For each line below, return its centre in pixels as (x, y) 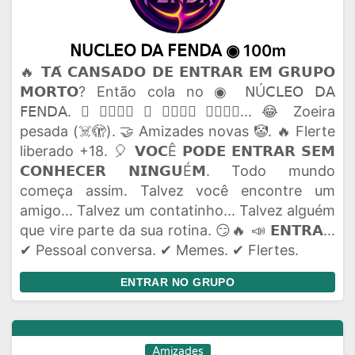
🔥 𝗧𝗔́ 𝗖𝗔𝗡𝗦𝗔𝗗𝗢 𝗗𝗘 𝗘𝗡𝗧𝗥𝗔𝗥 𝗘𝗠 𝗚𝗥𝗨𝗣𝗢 (177, 72)
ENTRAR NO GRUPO (177, 282)
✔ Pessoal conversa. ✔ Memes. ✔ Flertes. (159, 250)
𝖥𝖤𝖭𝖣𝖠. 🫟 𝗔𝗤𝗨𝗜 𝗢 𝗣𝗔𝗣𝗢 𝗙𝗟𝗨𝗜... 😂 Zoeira (177, 111)
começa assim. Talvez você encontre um (177, 191)
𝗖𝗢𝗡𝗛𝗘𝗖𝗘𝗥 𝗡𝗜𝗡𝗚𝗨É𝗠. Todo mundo (177, 171)
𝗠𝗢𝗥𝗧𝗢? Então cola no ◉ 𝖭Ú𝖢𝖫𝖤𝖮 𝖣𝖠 (177, 92)
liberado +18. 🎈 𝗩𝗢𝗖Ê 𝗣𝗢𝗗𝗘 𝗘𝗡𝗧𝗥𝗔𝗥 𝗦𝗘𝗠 (177, 151)
